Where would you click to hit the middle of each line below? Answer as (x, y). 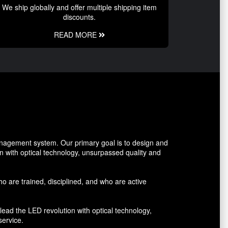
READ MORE (76, 35)
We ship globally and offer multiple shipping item (79, 7)
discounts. (79, 17)
